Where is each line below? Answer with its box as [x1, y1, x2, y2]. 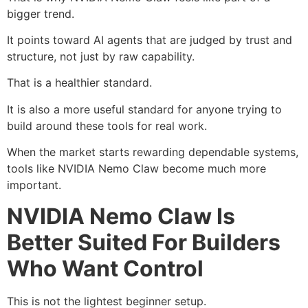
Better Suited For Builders [7, 228, 280, 256]
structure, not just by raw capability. [7, 49, 195, 63]
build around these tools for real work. [7, 118, 207, 133]
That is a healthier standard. [7, 76, 152, 90]
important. [7, 178, 61, 192]
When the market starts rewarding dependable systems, [7, 145, 298, 159]
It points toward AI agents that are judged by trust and [7, 32, 292, 47]
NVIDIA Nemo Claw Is [7, 202, 235, 230]
